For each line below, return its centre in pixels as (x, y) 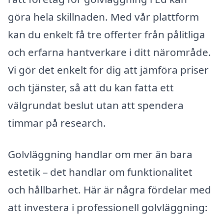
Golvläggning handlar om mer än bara (100, 154)
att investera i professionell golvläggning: (108, 207)
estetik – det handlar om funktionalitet (100, 172)
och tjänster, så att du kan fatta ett (91, 87)
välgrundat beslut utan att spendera (96, 105)
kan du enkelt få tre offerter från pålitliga (107, 34)
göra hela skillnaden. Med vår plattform (103, 16)
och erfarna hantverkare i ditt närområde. (110, 52)
